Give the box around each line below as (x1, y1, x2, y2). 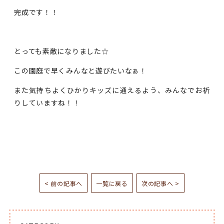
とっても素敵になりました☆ (14, 46, 109, 56)
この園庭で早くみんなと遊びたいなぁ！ (14, 65, 147, 76)
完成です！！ (14, 7, 58, 17)
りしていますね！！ (14, 97, 80, 108)
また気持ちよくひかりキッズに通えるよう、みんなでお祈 (14, 85, 210, 95)
